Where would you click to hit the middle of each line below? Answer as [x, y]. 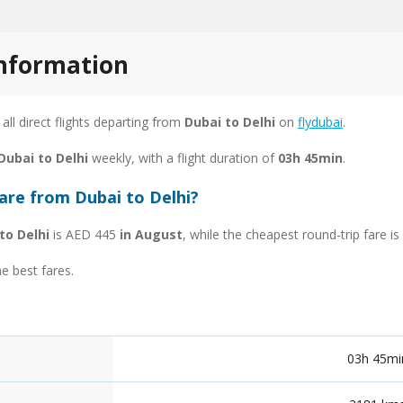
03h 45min [310, 157]
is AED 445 [85, 234]
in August [151, 234]
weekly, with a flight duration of [183, 157]
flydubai [320, 121]
